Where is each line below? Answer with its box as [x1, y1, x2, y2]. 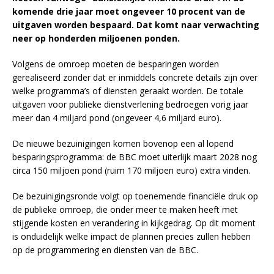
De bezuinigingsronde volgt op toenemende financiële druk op [12, 190, 258, 202]
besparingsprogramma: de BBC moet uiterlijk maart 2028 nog [12, 151, 257, 163]
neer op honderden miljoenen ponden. [12, 32, 180, 45]
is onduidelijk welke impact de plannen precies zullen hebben [12, 231, 251, 243]
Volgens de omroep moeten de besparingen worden [12, 58, 219, 70]
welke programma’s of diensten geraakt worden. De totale [12, 85, 243, 97]
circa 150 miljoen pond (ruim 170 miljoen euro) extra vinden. [12, 165, 250, 177]
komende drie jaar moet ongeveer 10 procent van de [12, 6, 245, 18]
